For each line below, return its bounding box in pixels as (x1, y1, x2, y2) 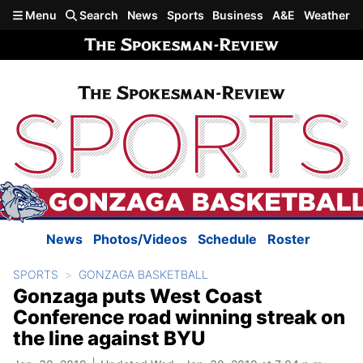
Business (212, 8, 264, 22)
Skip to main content (6, 6, 135, 22)
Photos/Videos (93, 231, 187, 248)
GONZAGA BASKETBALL (79, 267, 208, 282)
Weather (303, 8, 350, 22)
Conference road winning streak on (13, 305, 345, 330)
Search (77, 8, 119, 22)
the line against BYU (13, 327, 205, 351)
